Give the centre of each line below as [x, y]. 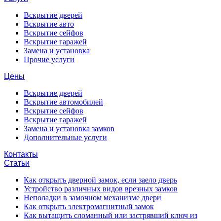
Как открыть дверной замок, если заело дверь [100, 180]
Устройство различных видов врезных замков [101, 189]
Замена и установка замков [69, 129]
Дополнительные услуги [65, 137]
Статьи [17, 163]
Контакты [21, 154]
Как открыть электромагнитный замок [89, 206]
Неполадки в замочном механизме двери [92, 198]
